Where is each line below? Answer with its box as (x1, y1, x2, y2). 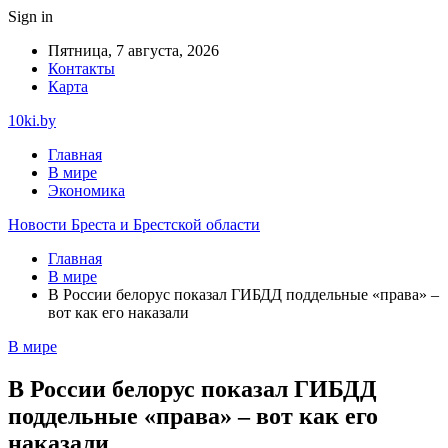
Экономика (48, 182, 125, 199)
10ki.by (8, 112, 56, 129)
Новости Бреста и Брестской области (8, 216, 260, 233)
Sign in (8, 8, 53, 25)
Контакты (48, 60, 115, 77)
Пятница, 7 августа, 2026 (48, 42, 219, 59)
